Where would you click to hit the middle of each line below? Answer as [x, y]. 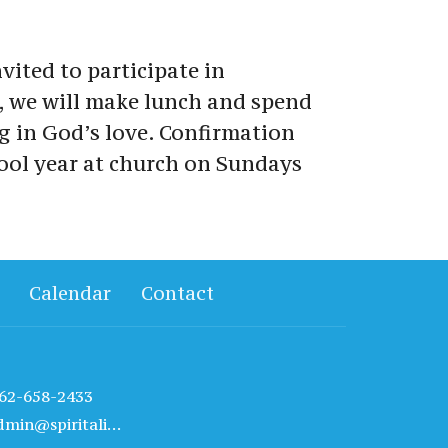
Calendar [70, 292]
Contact [177, 292]
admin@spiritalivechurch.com [114, 424]
